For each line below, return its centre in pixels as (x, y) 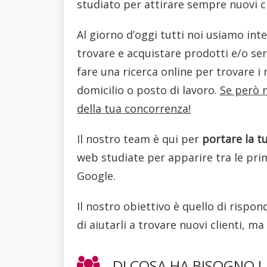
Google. (96, 176)
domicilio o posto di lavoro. (148, 90)
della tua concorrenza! (133, 108)
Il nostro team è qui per (139, 139)
